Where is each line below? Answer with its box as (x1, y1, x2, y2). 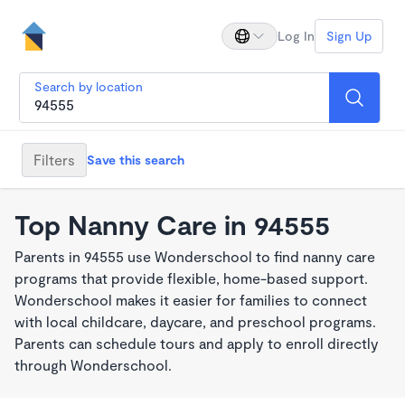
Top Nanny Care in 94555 (14, 208, 330, 240)
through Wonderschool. (14, 356, 172, 373)
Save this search (87, 151, 184, 167)
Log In (278, 28, 315, 43)
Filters (33, 150, 75, 168)
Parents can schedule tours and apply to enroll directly (14, 334, 379, 352)
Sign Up (326, 28, 372, 43)
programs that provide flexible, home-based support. (14, 269, 368, 287)
